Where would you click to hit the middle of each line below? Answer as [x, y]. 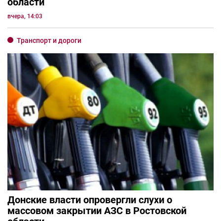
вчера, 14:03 [25, 16]
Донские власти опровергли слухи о [90, 200]
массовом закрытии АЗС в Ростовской [97, 211]
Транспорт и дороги [49, 40]
